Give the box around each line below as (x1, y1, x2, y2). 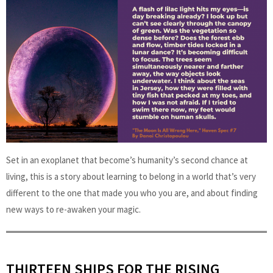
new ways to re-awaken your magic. (6, 203, 141, 215)
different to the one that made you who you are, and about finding (6, 186, 258, 199)
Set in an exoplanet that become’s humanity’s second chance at (6, 154, 248, 166)
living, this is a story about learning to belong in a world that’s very (6, 170, 256, 182)
